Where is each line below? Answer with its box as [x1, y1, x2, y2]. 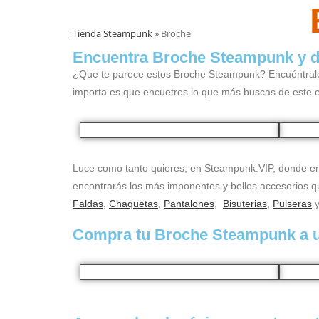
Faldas [73, 198, 103, 209]
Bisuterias [223, 198, 267, 209]
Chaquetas [109, 198, 158, 209]
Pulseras [273, 198, 312, 209]
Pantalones [164, 198, 214, 209]
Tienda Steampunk [73, 27, 152, 40]
